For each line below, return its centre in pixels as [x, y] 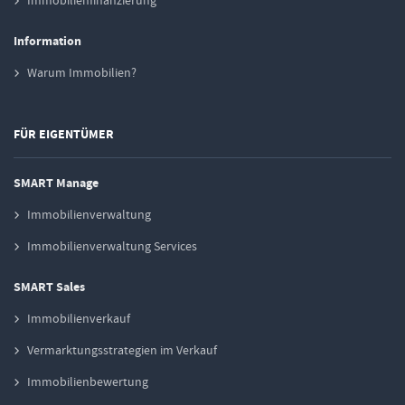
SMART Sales [49, 287]
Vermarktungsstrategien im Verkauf [122, 350]
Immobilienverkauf [79, 319]
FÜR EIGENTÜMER [64, 135]
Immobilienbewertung [88, 382]
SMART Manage [56, 184]
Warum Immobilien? [82, 73]
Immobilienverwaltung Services [112, 246]
